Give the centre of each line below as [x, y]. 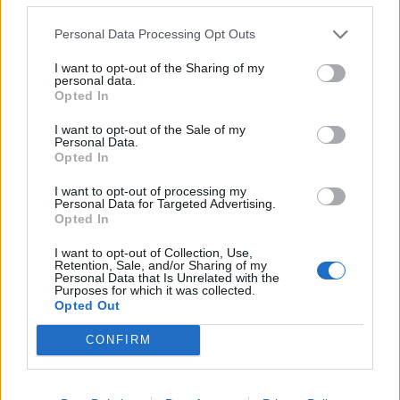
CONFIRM [118, 340]
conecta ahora [106, 387]
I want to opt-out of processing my [150, 191]
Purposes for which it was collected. [155, 290]
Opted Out [87, 305]
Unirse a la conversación [121, 351]
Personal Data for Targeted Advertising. [165, 203]
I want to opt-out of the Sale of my [150, 129]
